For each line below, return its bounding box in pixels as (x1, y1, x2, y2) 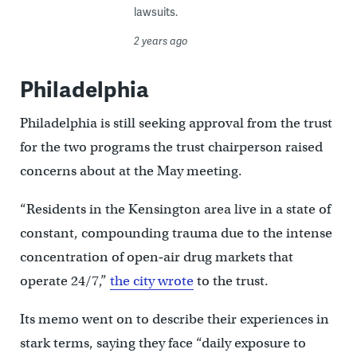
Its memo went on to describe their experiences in (19, 311, 329, 328)
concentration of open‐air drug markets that (19, 249, 293, 266)
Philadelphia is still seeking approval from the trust (19, 115, 332, 132)
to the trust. (193, 273, 269, 290)
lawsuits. (133, 4, 178, 20)
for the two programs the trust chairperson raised (19, 139, 323, 156)
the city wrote (109, 273, 194, 290)
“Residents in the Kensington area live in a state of (19, 201, 331, 218)
